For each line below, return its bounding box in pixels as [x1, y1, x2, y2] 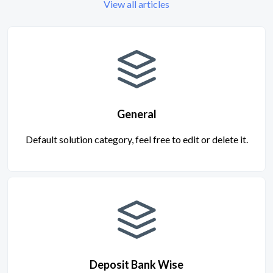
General [116, 107, 157, 121]
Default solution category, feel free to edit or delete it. [25, 133, 248, 145]
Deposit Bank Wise [90, 258, 183, 271]
